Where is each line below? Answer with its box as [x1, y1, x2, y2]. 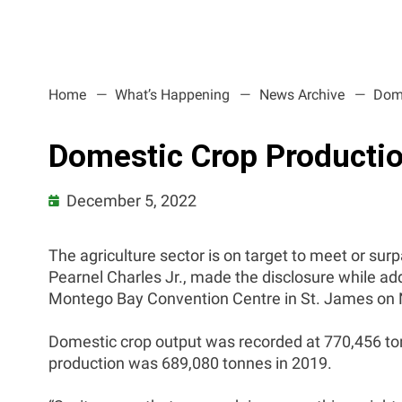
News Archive [258, 86, 345, 103]
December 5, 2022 [66, 191, 197, 210]
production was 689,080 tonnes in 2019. [48, 354, 332, 372]
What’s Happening [115, 86, 231, 103]
